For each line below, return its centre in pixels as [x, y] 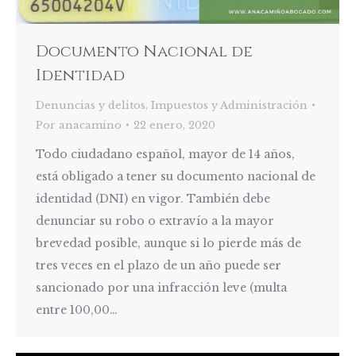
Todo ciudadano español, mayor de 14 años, [165, 154]
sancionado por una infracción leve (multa [161, 287]
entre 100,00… [77, 310]
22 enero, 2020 [174, 125]
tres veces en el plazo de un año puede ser [159, 265]
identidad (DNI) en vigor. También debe [153, 198]
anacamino [90, 125]
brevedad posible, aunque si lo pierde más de [168, 243]
